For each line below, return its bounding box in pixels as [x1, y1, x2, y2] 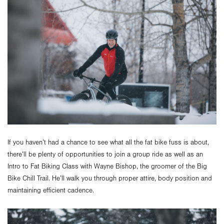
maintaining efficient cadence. [7, 186, 94, 195]
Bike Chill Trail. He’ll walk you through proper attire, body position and [7, 174, 212, 183]
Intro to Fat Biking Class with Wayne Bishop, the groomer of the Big [7, 162, 207, 171]
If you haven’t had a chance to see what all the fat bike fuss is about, [7, 138, 209, 147]
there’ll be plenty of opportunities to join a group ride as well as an [7, 150, 203, 159]
